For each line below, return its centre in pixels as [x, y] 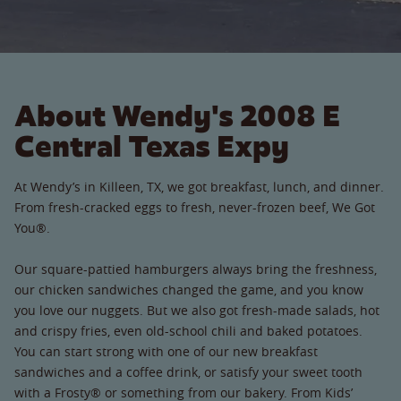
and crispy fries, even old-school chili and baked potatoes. [188, 330]
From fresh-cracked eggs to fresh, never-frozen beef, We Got [195, 207]
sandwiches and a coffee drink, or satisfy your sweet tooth [188, 371]
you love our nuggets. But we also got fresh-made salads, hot [197, 310]
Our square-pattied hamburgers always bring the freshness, [196, 269]
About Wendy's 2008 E [177, 115]
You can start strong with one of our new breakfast [166, 351]
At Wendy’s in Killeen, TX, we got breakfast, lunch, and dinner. [199, 186]
